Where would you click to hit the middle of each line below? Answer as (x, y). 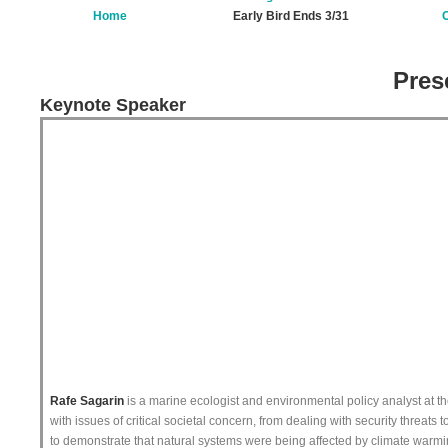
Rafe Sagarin (87, 400)
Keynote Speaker (113, 105)
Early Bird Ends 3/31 (290, 16)
